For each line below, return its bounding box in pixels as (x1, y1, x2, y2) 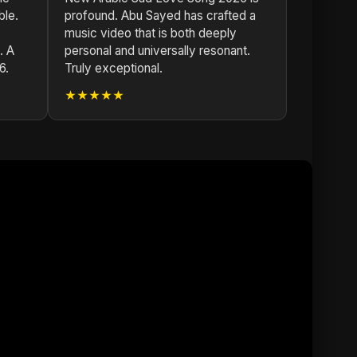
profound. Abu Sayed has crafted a (65, 8, 256, 23)
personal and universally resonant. (65, 43, 250, 58)
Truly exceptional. (65, 61, 163, 76)
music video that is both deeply (65, 25, 237, 41)
